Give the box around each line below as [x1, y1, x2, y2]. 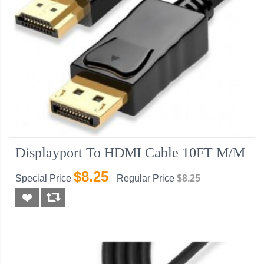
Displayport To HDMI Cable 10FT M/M [15, 145, 245, 161]
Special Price [15, 173, 71, 184]
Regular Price [117, 173, 174, 184]
